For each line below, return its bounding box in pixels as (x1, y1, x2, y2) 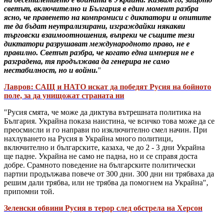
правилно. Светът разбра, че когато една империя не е (4, 48, 194, 57)
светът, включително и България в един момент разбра (4, 4, 198, 13)
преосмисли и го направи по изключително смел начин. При (4, 125, 207, 134)
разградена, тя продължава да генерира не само (4, 57, 170, 66)
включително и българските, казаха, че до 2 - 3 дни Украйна (4, 143, 205, 152)
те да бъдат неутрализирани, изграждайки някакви (4, 22, 185, 30)
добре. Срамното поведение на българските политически (4, 160, 196, 169)
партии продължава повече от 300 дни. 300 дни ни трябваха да (4, 169, 214, 178)
